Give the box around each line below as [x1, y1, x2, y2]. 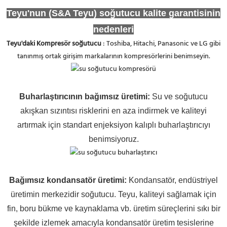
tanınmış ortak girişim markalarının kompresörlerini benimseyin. [17, 50, 210, 62]
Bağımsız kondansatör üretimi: [9, 175, 127, 184]
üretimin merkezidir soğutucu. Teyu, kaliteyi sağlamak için [11, 190, 216, 199]
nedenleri [93, 24, 134, 34]
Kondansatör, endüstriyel [127, 175, 218, 184]
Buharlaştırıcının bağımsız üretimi [19, 92, 147, 101]
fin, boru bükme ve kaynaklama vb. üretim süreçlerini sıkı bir [7, 204, 220, 213]
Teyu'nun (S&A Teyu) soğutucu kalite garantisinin [7, 8, 220, 18]
